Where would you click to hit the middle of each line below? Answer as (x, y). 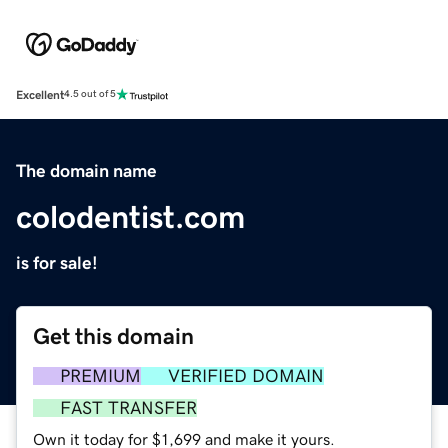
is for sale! (57, 262)
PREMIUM (100, 375)
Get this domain (113, 336)
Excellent (40, 94)
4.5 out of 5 (90, 94)
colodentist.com (130, 216)
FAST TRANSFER (128, 407)
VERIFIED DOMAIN (246, 375)
